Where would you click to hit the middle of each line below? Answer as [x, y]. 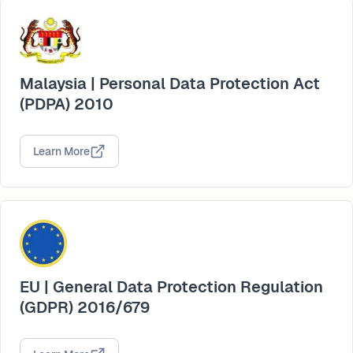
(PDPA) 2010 [67, 104]
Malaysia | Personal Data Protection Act [170, 83]
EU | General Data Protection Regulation [171, 286]
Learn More [61, 151]
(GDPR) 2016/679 [85, 307]
